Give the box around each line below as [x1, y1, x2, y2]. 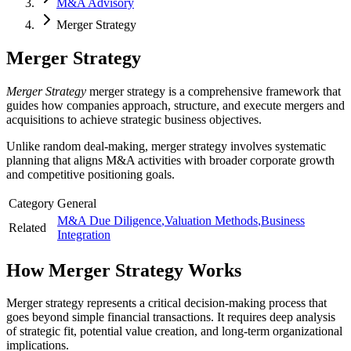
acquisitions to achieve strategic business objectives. [6, 112, 262, 126]
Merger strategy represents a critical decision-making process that [6, 296, 327, 310]
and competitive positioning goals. [6, 167, 175, 181]
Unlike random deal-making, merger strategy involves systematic [6, 139, 326, 153]
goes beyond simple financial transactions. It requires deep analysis [6, 310, 335, 324]
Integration [57, 227, 110, 241]
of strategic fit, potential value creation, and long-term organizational [6, 324, 342, 338]
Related [9, 220, 46, 234]
